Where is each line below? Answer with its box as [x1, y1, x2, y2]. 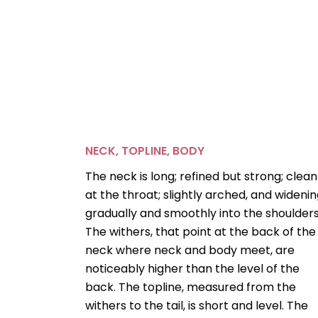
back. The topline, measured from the [85, 279, 297, 296]
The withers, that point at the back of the [85, 224, 317, 241]
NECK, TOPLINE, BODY [85, 143, 205, 160]
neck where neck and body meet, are [85, 242, 295, 259]
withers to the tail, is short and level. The [85, 297, 309, 314]
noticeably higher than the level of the [85, 261, 300, 278]
